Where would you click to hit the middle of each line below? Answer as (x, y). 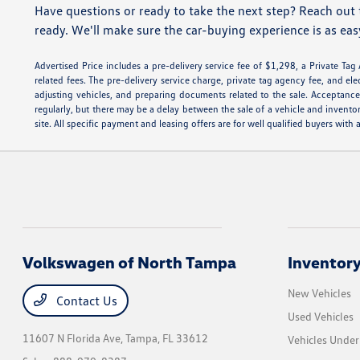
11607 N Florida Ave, (74, 338)
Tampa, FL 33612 (167, 338)
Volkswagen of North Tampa (130, 262)
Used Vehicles (320, 316)
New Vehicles (319, 293)
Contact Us (86, 301)
